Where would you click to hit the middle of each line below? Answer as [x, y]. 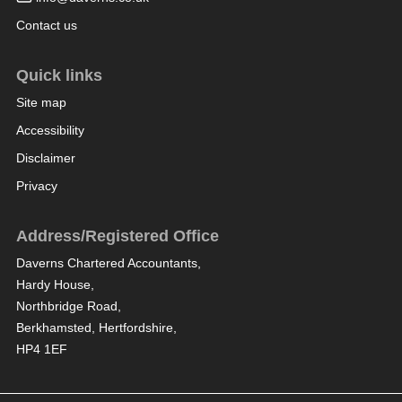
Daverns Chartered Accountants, [108, 263]
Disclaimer [45, 158]
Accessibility [50, 131]
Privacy [36, 186]
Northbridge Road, [68, 306]
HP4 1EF [41, 350]
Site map [41, 103]
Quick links [59, 76]
